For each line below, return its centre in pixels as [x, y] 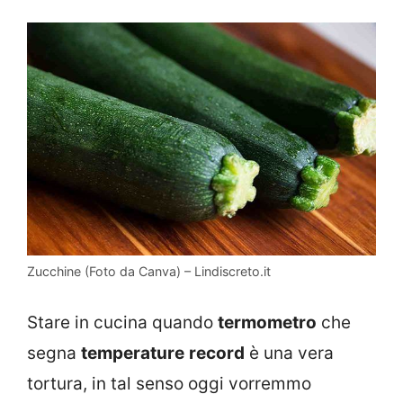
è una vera [289, 354]
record [217, 354]
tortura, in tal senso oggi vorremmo [169, 384]
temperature [133, 354]
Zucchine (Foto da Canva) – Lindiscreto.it [149, 271]
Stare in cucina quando [122, 323]
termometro [267, 323]
